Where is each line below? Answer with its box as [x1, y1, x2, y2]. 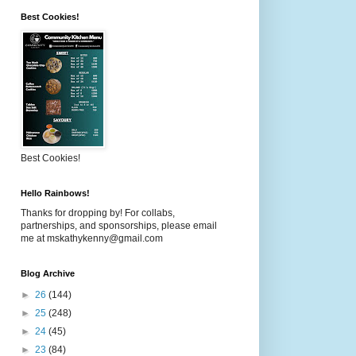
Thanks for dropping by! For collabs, [21, 207, 175, 219]
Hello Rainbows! [21, 188, 90, 198]
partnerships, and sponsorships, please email [21, 220, 217, 231]
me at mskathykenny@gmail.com [21, 233, 163, 244]
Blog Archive [21, 269, 75, 278]
